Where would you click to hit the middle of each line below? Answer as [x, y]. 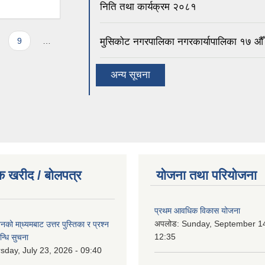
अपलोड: [168, 224]
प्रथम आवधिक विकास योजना [197, 211]
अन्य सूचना [130, 75]
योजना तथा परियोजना [206, 176]
